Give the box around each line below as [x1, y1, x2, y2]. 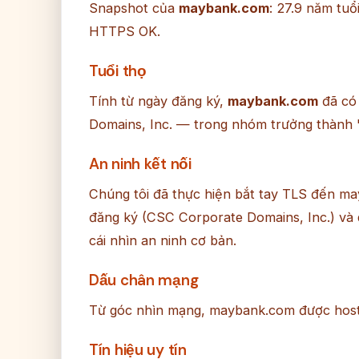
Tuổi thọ [89, 61, 147, 82]
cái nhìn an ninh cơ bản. [89, 232, 236, 249]
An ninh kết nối [89, 154, 192, 175]
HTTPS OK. [89, 23, 160, 40]
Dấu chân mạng [89, 270, 199, 291]
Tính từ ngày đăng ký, [89, 93, 228, 110]
